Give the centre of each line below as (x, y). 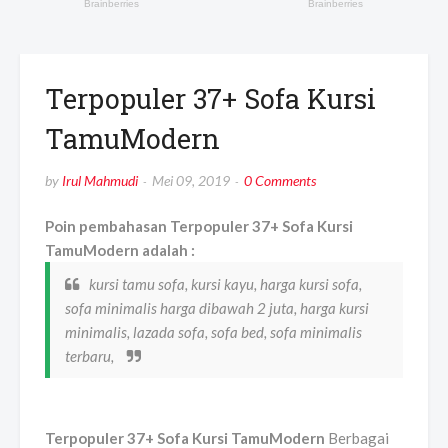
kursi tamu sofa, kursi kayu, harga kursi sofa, (225, 284)
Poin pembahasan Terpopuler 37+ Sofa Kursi (199, 226)
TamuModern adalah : (120, 250)
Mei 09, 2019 (191, 181)
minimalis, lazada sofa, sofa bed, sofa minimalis (213, 332)
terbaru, (91, 356)
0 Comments (280, 181)
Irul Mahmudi (100, 181)
